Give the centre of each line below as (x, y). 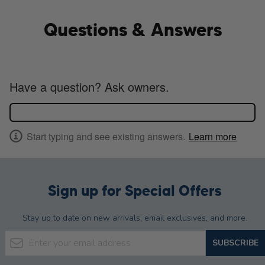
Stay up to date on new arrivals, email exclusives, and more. (135, 218)
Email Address (34, 236)
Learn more (213, 136)
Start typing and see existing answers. (106, 136)
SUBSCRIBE (235, 243)
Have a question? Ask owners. (89, 87)
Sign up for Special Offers (135, 191)
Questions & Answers (132, 30)
